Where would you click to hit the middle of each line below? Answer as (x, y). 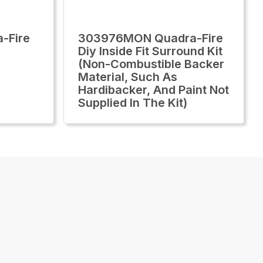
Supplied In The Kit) (133, 103)
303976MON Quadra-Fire (151, 38)
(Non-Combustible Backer (151, 64)
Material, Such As (128, 77)
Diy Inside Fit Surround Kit (150, 51)
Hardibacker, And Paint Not (154, 90)
